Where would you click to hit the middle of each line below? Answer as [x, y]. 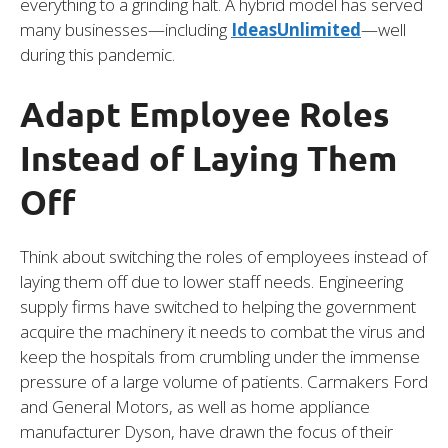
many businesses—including [125, 29]
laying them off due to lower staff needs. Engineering [211, 282]
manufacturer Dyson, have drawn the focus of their [206, 432]
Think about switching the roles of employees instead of [223, 257]
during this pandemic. [97, 54]
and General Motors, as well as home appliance [195, 407]
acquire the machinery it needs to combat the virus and [222, 332]
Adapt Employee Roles [204, 114]
